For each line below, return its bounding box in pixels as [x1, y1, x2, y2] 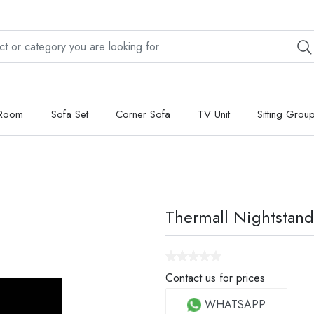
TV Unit [197, 107, 230, 123]
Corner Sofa [115, 107, 170, 123]
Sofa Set [50, 107, 88, 123]
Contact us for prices [165, 270, 265, 287]
